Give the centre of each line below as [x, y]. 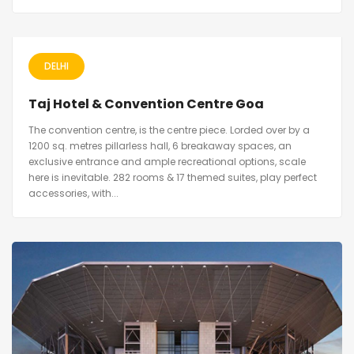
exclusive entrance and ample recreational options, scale [167, 162]
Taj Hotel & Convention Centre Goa [146, 104]
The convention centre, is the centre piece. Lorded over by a [169, 130]
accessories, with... [73, 194]
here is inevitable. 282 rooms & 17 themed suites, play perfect [173, 178]
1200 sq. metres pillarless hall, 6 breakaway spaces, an [160, 146]
